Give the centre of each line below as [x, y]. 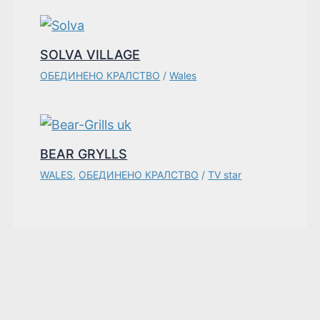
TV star [225, 175]
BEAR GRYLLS [84, 154]
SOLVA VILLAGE [90, 55]
